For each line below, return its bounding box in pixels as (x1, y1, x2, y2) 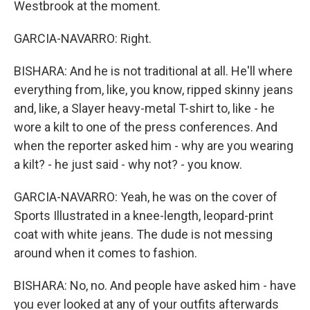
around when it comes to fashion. (14, 245, 197, 260)
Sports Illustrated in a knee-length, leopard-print (14, 208, 273, 223)
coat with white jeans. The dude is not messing (14, 226, 273, 241)
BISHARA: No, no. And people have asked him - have (14, 277, 296, 293)
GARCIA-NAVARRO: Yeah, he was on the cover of (14, 189, 277, 204)
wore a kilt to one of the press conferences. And (14, 119, 277, 134)
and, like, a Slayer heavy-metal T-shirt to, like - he (14, 100, 275, 116)
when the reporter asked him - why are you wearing (14, 138, 293, 153)
